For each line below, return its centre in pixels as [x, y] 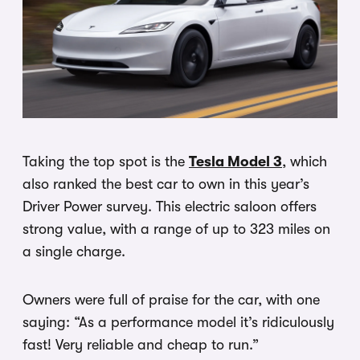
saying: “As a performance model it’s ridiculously [178, 322]
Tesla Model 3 [235, 161]
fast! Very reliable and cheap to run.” [141, 344]
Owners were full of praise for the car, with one [171, 299]
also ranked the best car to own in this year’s [166, 184]
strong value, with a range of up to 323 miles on [176, 229]
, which [305, 161]
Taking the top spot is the [106, 161]
